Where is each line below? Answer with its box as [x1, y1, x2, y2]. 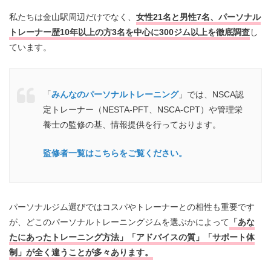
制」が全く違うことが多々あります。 [9, 247, 153, 258]
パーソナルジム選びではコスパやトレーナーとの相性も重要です [9, 202, 255, 212]
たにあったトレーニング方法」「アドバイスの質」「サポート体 [9, 232, 255, 243]
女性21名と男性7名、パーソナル [136, 11, 261, 22]
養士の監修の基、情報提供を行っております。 [43, 119, 221, 129]
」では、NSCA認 [178, 89, 244, 99]
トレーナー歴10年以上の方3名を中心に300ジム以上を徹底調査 [9, 27, 250, 37]
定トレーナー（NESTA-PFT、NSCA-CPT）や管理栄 [43, 104, 243, 114]
